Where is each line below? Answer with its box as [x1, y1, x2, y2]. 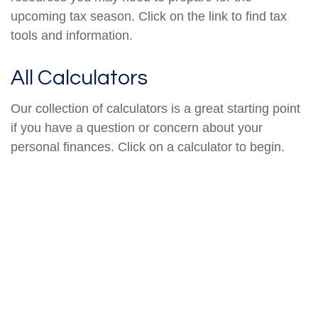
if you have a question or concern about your [11, 121, 263, 135]
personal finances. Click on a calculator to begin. [11, 140, 285, 154]
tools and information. [11, 28, 133, 43]
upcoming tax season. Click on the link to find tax [11, 9, 287, 23]
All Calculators [11, 67, 148, 89]
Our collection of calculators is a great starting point [11, 102, 300, 116]
